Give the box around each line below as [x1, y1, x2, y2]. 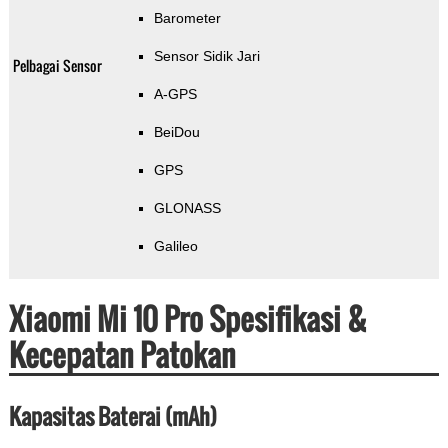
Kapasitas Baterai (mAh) [8, 400, 217, 433]
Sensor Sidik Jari [153, 48, 260, 65]
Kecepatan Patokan [8, 332, 236, 378]
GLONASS [153, 200, 221, 217]
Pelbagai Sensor [12, 55, 102, 77]
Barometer [153, 10, 221, 27]
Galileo [153, 238, 198, 255]
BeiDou [153, 124, 200, 141]
